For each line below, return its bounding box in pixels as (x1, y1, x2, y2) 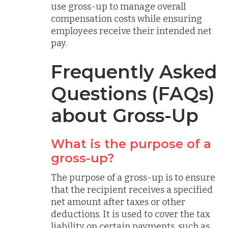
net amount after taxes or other (51, 196, 185, 208)
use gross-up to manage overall (51, 1, 186, 12)
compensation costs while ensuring (51, 13, 202, 24)
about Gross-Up (51, 104, 198, 127)
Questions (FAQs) (51, 82, 215, 105)
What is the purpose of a (51, 136, 211, 151)
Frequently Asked (51, 60, 217, 83)
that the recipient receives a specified (51, 184, 213, 195)
